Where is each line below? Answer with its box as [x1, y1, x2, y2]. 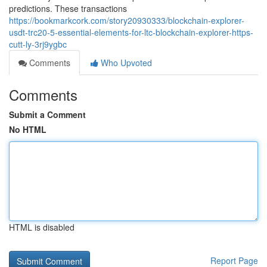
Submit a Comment [9, 108, 86, 120]
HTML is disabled [9, 221, 74, 233]
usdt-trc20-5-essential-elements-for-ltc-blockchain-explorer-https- [9, 26, 253, 38]
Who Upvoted [98, 57, 152, 69]
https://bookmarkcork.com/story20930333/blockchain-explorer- [9, 14, 244, 26]
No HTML [9, 123, 46, 135]
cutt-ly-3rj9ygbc [9, 38, 67, 50]
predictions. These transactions [9, 2, 127, 14]
